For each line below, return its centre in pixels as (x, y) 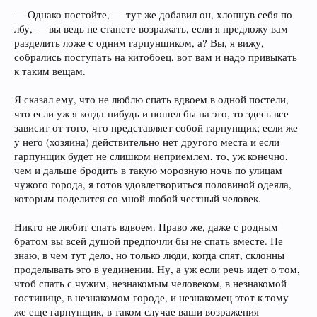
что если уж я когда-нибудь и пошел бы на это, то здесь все (151, 114)
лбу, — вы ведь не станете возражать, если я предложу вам (151, 29)
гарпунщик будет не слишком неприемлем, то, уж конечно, (151, 156)
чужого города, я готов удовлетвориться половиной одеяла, (153, 184)
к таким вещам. (50, 71)
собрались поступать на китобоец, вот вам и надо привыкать (156, 57)
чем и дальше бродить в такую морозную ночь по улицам (148, 170)
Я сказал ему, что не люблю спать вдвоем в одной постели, (151, 99)
